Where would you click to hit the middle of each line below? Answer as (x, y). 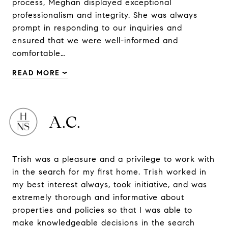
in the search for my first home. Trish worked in (109, 172)
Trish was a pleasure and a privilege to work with (113, 159)
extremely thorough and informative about (98, 197)
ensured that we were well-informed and (95, 40)
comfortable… (39, 53)
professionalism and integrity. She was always (105, 15)
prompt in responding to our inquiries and (97, 28)
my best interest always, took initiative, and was (110, 184)
